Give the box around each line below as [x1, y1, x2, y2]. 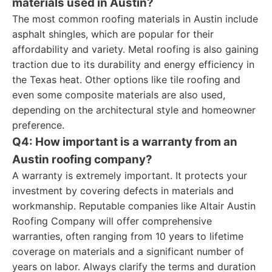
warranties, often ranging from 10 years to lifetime [12, 230, 243, 242]
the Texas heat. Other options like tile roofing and [12, 73, 240, 86]
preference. [12, 119, 64, 131]
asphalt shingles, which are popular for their [12, 28, 214, 40]
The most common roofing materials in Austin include [12, 13, 258, 25]
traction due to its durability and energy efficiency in [12, 58, 254, 70]
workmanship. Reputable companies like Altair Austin [12, 200, 256, 212]
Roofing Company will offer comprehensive [12, 215, 212, 227]
